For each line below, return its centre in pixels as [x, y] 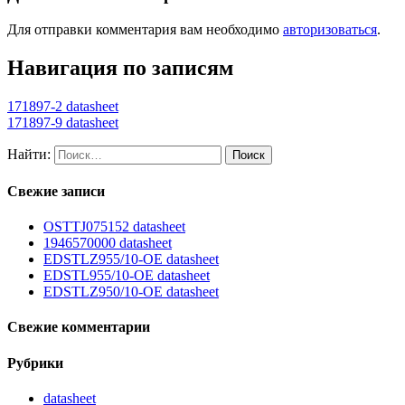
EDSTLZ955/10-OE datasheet [131, 259]
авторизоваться [330, 29]
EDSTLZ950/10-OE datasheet [131, 292]
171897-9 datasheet [63, 122]
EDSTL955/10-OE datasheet [127, 276]
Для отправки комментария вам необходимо [145, 29]
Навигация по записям [120, 67]
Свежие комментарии [79, 327]
